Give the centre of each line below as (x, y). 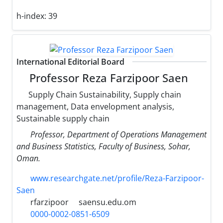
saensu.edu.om (108, 202)
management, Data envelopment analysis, (95, 107)
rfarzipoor (49, 202)
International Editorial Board (70, 62)
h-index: (32, 16)
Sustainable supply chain (63, 119)
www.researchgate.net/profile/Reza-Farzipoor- (117, 178)
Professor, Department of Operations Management (118, 135)
